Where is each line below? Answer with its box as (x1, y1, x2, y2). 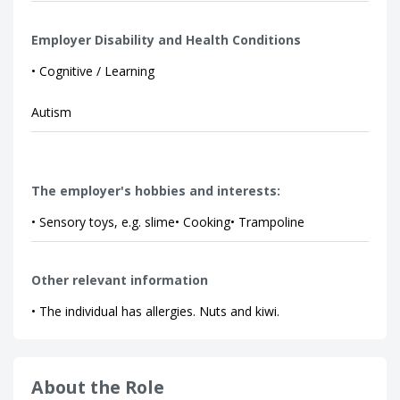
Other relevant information (31, 271, 208, 288)
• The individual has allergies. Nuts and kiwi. (31, 303, 279, 320)
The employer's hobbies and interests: (31, 182, 280, 199)
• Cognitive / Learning (31, 62, 154, 79)
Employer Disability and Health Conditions (31, 31, 301, 48)
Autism (31, 104, 71, 121)
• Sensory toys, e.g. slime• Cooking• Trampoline (31, 213, 304, 230)
